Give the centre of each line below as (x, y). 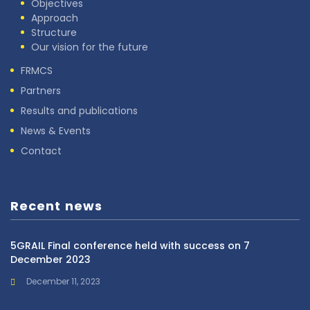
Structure (54, 33)
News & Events (56, 131)
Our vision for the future (90, 47)
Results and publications (79, 111)
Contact (41, 151)
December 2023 (51, 260)
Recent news (56, 206)
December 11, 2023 (63, 282)
